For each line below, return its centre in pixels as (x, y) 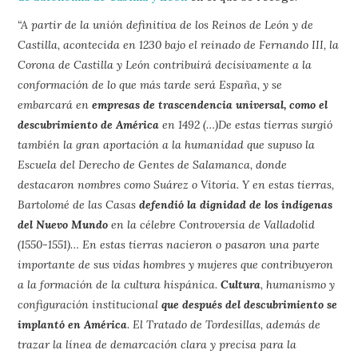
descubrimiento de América (89, 125)
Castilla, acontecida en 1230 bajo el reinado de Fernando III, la (179, 45)
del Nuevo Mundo (63, 225)
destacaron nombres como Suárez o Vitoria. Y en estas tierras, (176, 185)
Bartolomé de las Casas (79, 205)
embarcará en (55, 105)
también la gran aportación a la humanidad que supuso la (167, 145)
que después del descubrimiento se (250, 304)
